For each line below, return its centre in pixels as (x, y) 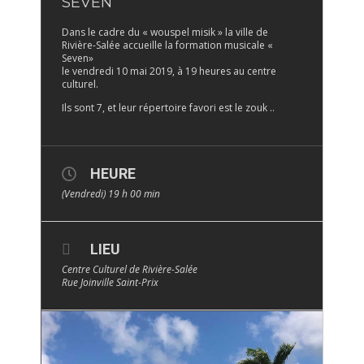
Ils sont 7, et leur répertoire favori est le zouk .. (168, 108)
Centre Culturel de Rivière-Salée (130, 270)
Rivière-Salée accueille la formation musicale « (167, 45)
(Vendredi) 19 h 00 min (111, 194)
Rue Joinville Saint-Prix (110, 283)
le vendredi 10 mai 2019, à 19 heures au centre (169, 71)
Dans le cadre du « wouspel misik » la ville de (165, 32)
